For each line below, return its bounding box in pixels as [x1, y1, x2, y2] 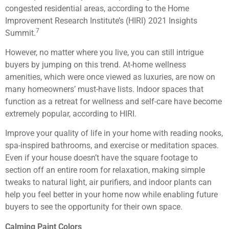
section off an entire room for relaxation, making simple [5, 165, 205, 175]
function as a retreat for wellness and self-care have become [5, 96, 222, 106]
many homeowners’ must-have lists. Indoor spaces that [5, 84, 203, 94]
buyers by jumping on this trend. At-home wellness [5, 59, 186, 70]
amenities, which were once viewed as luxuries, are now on [5, 72, 215, 82]
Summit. [5, 28, 36, 38]
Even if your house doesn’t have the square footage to [5, 153, 198, 163]
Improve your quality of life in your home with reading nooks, [5, 128, 223, 139]
